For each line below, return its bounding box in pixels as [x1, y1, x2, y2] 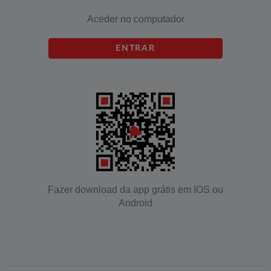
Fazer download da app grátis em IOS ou [48, 184, 223, 195]
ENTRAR [116, 44, 155, 53]
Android [119, 198, 152, 209]
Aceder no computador [87, 14, 184, 25]
